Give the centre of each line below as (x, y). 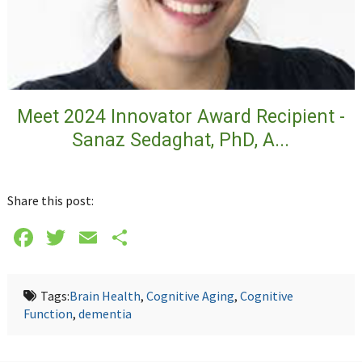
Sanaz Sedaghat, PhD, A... (181, 140)
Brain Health (105, 296)
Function (48, 314)
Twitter (107, 238)
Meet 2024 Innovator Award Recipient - (181, 117)
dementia (105, 314)
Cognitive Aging (190, 296)
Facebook (88, 238)
